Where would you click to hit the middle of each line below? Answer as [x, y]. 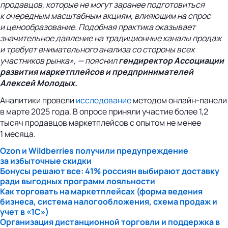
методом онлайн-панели [179, 100]
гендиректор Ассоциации [171, 60]
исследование [104, 100]
